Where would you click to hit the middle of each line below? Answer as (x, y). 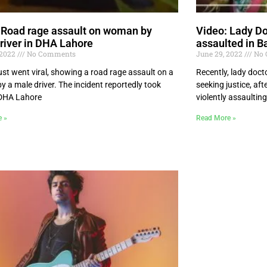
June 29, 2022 (220, 54)
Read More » (216, 118)
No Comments (51, 54)
